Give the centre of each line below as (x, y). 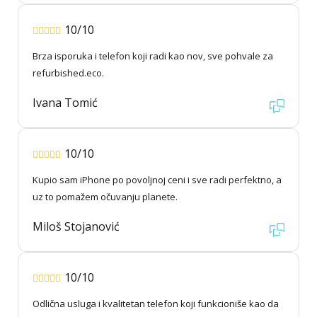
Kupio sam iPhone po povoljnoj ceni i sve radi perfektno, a (157, 180)
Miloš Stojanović (76, 227)
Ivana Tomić (65, 103)
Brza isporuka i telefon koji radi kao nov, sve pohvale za (153, 56)
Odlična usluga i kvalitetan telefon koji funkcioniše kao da (156, 304)
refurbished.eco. (68, 73)
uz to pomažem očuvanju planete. (105, 197)
